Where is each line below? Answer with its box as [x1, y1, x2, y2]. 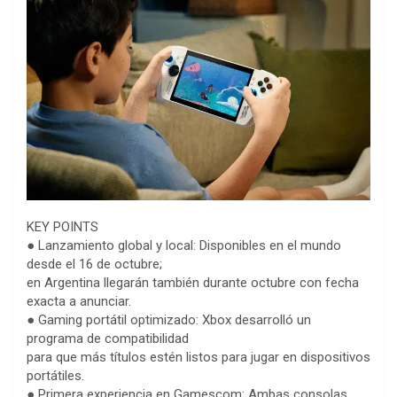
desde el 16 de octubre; [27, 256, 162, 273]
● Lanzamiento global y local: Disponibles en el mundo [27, 237, 341, 254]
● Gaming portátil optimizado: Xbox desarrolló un [27, 312, 311, 329]
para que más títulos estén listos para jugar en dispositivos [27, 349, 370, 366]
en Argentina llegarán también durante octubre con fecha [27, 275, 359, 292]
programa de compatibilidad [27, 331, 189, 347]
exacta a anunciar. [27, 293, 131, 310]
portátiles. [27, 368, 84, 385]
